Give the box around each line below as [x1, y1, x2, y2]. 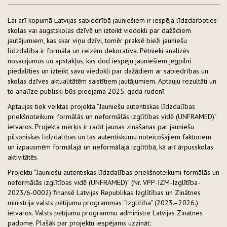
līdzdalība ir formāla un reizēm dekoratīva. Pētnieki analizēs [8, 46, 190, 55]
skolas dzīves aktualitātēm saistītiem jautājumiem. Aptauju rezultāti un [8, 76, 216, 86]
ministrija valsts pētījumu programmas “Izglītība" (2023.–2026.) [8, 198, 198, 207]
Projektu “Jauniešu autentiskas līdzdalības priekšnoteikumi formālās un [8, 167, 219, 177]
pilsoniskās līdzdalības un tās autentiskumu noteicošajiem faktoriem [8, 132, 211, 141]
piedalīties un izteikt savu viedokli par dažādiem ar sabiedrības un [8, 66, 208, 75]
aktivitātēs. [8, 152, 40, 162]
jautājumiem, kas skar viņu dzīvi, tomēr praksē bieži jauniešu [8, 35, 187, 45]
